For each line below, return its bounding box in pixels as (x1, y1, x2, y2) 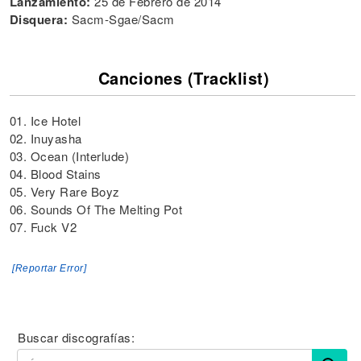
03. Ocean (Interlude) (9, 147, 129, 164)
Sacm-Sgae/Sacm (71, 10, 175, 27)
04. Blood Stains (9, 165, 102, 182)
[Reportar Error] (12, 263, 86, 274)
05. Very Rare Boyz (9, 183, 120, 200)
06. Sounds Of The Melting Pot (9, 201, 182, 218)
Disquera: (9, 10, 72, 28)
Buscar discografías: (18, 329, 135, 346)
